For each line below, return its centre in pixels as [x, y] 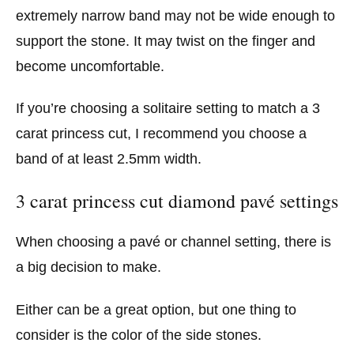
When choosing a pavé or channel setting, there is [173, 241]
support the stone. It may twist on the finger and [166, 41]
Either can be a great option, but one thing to [156, 309]
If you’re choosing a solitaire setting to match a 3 [168, 109]
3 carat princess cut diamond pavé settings [177, 200]
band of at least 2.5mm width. [109, 159]
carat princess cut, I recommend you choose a [161, 134]
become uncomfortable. [90, 66]
